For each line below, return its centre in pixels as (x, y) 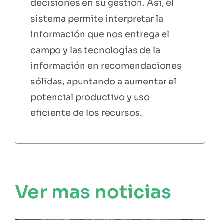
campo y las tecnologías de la (95, 50)
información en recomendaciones (106, 66)
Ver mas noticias (93, 192)
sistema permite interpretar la (96, 18)
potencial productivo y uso (90, 97)
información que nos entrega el (100, 34)
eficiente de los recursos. (86, 113)
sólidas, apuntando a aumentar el (103, 81)
